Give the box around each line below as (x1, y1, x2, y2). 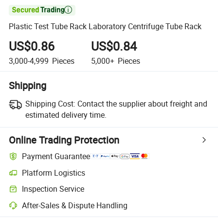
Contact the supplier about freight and (77, 98, 207, 109)
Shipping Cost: (25, 98, 75, 109)
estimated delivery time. (25, 109, 107, 120)
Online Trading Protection (9, 133, 120, 146)
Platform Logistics (22, 167, 86, 178)
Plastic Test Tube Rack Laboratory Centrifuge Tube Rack (9, 21, 202, 32)
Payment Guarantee (22, 151, 91, 162)
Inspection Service (22, 183, 85, 195)
